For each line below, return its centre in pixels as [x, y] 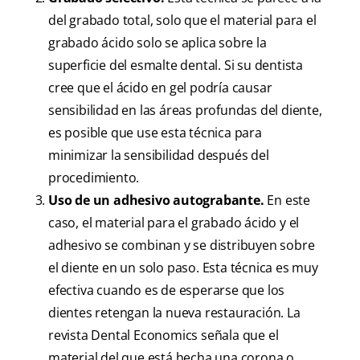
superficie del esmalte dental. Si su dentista [176, 65]
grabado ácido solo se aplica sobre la [157, 43]
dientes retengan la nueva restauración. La [174, 313]
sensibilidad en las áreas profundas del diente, [185, 110]
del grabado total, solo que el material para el [182, 20]
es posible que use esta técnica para [155, 133]
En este [287, 200]
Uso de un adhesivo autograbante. [156, 200]
